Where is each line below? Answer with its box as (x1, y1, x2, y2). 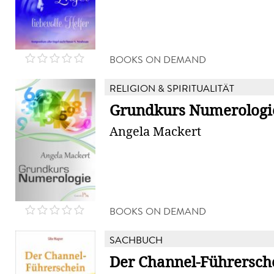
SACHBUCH (109, 233, 163, 247)
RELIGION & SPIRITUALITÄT (109, 81, 234, 95)
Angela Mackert (109, 124, 201, 139)
